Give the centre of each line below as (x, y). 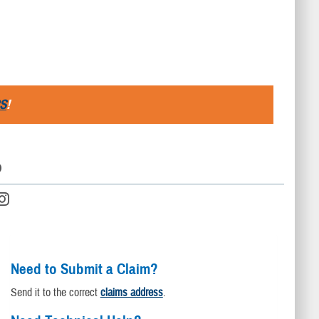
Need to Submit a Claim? (84, 269)
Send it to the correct (55, 292)
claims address (131, 292)
